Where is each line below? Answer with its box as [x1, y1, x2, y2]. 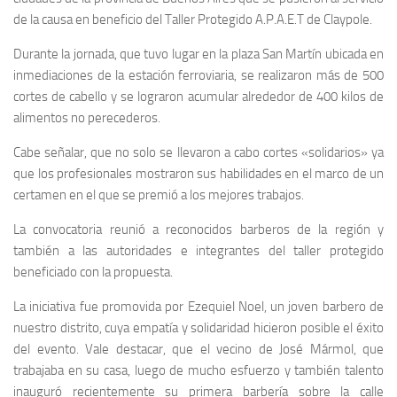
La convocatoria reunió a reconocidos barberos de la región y [13, 222, 384, 237]
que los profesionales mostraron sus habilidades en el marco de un [13, 166, 384, 182]
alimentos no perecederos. [13, 110, 160, 126]
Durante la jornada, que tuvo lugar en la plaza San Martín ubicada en [13, 46, 384, 62]
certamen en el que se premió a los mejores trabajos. [13, 187, 304, 203]
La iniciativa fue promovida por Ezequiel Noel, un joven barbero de [13, 299, 384, 315]
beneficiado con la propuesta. [13, 264, 173, 280]
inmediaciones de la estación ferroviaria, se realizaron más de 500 [13, 67, 384, 83]
